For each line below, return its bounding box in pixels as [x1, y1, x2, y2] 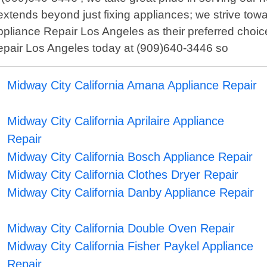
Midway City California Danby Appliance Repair [7, 186, 254, 200]
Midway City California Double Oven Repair [7, 222, 235, 235]
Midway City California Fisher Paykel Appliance [7, 240, 254, 253]
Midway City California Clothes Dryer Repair [7, 168, 239, 182]
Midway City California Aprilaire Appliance [7, 114, 225, 128]
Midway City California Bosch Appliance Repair [7, 150, 253, 164]
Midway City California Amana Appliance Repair [7, 79, 257, 92]
